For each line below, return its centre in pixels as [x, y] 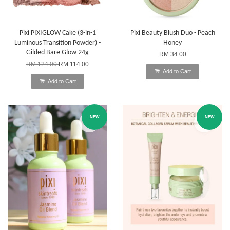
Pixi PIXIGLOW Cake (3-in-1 [57, 33]
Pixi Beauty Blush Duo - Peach [172, 33]
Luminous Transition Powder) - [57, 43]
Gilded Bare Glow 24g [57, 52]
